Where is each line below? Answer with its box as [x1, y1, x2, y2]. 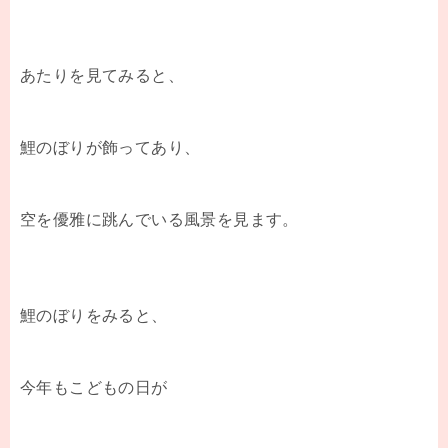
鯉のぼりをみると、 [20, 306, 168, 324]
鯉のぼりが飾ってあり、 [20, 138, 201, 156]
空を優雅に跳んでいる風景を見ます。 [20, 210, 299, 228]
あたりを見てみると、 [20, 66, 184, 84]
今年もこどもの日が [20, 378, 168, 396]
